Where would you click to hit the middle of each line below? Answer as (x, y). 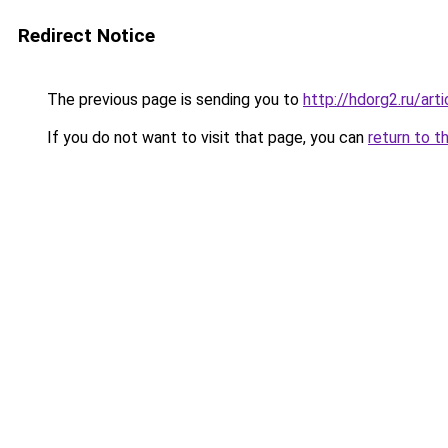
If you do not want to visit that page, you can (205, 137)
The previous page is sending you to (173, 99)
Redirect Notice (86, 35)
